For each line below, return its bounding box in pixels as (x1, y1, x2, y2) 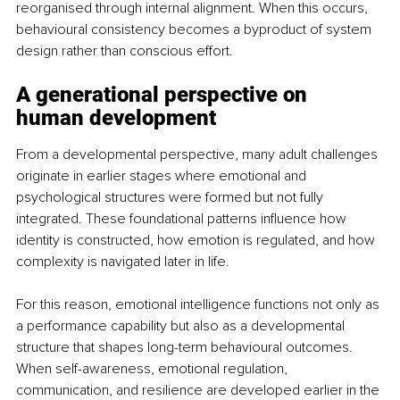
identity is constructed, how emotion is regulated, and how (16, 230, 379, 249)
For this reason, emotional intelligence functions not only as (16, 295, 383, 313)
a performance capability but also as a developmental (16, 316, 348, 335)
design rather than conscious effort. (16, 41, 233, 60)
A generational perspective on (16, 81, 312, 107)
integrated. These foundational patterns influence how (16, 209, 350, 228)
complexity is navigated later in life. (16, 252, 229, 271)
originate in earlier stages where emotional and (16, 166, 310, 185)
